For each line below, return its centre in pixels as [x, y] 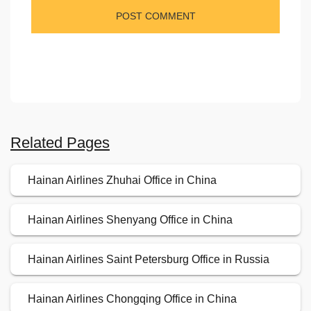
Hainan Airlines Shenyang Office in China [130, 220]
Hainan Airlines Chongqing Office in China [132, 299]
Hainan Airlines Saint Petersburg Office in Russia [149, 260]
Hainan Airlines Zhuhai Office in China [122, 180]
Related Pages [60, 143]
